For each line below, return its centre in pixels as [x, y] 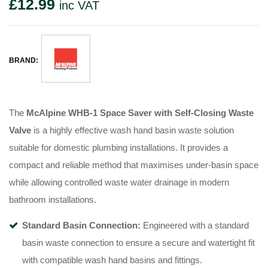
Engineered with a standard [195, 226]
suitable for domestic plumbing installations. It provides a [118, 148]
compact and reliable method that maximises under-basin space [134, 165]
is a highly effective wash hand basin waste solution [133, 130]
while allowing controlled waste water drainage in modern [119, 182]
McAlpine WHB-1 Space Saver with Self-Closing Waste [140, 113]
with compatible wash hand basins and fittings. [112, 260]
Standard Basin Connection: [81, 226]
